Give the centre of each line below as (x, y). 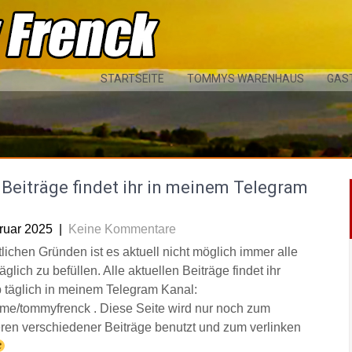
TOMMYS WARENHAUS (246, 79)
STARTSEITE (132, 79)
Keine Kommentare (122, 229)
